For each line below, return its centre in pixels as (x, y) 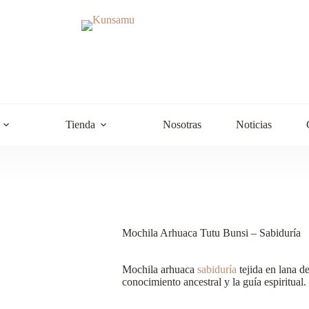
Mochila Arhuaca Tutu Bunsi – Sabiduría (211, 233)
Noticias (253, 124)
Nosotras (182, 124)
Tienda (80, 124)
